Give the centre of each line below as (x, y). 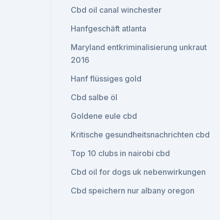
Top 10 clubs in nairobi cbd (121, 153)
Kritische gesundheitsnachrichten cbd (140, 135)
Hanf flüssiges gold (106, 79)
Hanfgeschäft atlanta (109, 28)
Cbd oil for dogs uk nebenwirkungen (138, 172)
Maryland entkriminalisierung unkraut (139, 47)
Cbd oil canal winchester (116, 10)
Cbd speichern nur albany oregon (133, 191)
